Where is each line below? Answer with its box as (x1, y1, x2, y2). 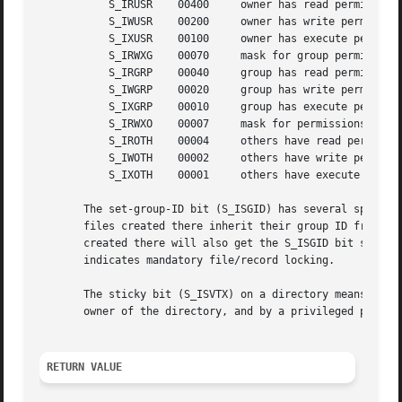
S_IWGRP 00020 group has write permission (39, 83, 91, 97)
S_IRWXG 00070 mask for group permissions (39, 49, 91, 63)
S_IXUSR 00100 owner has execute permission (39, 32, 91, 46)
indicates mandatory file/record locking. (39, 254, 336, 267)
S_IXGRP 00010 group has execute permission (39, 100, 91, 114)
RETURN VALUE (47, 361, 123, 374)
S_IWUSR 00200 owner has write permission (39, 15, 91, 29)
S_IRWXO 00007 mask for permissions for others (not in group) (39, 118, 91, 131)
